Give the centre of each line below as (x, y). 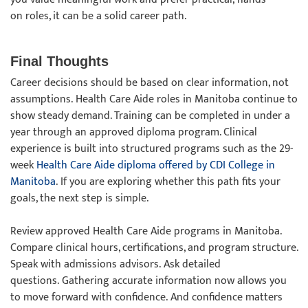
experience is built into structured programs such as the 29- (152, 149)
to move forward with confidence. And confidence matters (146, 297)
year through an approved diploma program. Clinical (134, 132)
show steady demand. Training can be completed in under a (150, 116)
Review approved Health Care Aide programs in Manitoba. (146, 231)
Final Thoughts (62, 61)
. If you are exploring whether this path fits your (168, 182)
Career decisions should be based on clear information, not (150, 83)
